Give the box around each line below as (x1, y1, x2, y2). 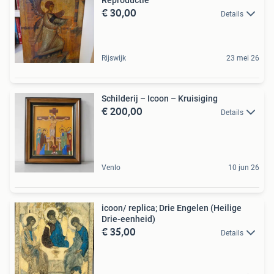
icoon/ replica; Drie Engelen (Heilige (102, 202, 242, 213)
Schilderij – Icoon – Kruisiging (102, 93, 218, 103)
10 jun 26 (228, 163, 259, 172)
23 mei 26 (226, 53, 259, 62)
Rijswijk (102, 53, 126, 62)
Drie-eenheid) (102, 213, 155, 224)
